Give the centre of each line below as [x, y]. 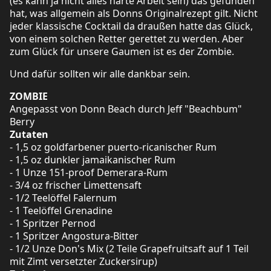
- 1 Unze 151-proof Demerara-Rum [89, 172]
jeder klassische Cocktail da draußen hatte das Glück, [131, 26]
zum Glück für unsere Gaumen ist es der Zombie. [122, 51]
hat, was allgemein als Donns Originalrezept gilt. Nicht [134, 13]
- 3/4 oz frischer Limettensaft [76, 185]
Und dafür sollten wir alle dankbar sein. [100, 73]
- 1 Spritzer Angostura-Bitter [74, 236]
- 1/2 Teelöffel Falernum [63, 198]
